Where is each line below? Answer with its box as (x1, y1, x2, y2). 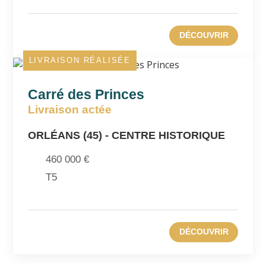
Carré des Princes (27, 86, 144, 102)
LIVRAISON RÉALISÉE (28, 55, 131, 65)
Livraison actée (27, 103, 112, 116)
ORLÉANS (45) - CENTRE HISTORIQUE (27, 129, 225, 141)
